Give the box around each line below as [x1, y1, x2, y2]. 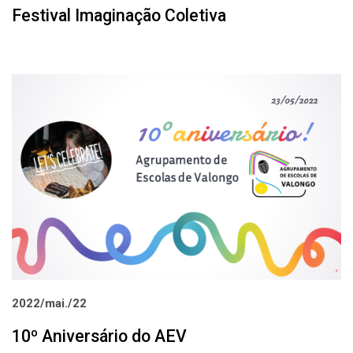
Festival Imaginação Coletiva [12, 5, 226, 25]
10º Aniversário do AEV [12, 326, 187, 347]
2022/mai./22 [12, 296, 87, 311]
